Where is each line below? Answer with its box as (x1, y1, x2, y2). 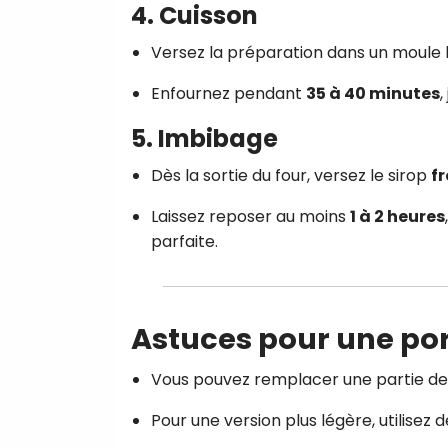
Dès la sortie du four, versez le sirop (151, 163, 431, 187)
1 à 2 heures (350, 204, 445, 228)
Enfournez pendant (151, 81, 306, 105)
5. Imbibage (131, 121, 278, 155)
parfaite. (151, 229, 218, 253)
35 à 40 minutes (306, 81, 440, 105)
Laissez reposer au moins (151, 204, 350, 228)
